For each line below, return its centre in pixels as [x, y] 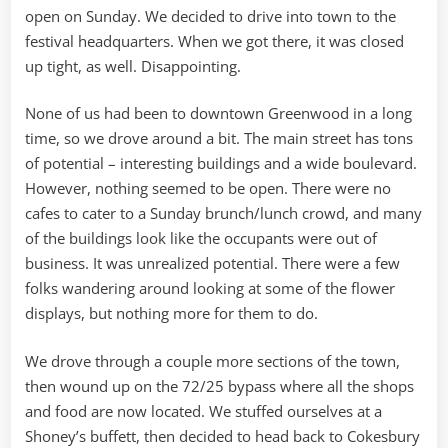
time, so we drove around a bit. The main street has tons [219, 138]
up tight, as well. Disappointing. [133, 65]
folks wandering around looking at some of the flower [210, 288]
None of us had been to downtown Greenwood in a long [218, 113]
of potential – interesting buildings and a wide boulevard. [221, 163]
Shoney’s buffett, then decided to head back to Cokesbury [222, 435]
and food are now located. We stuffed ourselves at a [203, 410]
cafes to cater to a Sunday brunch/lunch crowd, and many [223, 213]
